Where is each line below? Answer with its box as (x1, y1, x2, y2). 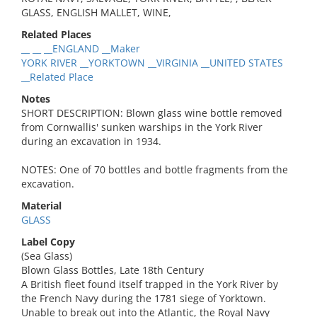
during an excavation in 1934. (21, 134, 161, 148)
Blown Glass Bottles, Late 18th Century (21, 263, 204, 277)
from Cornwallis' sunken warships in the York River (21, 120, 263, 134)
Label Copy (21, 235, 75, 248)
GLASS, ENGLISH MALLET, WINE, (21, 6, 171, 19)
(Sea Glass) (21, 249, 72, 263)
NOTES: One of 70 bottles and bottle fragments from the (21, 163, 288, 176)
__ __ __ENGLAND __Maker (21, 42, 140, 55)
